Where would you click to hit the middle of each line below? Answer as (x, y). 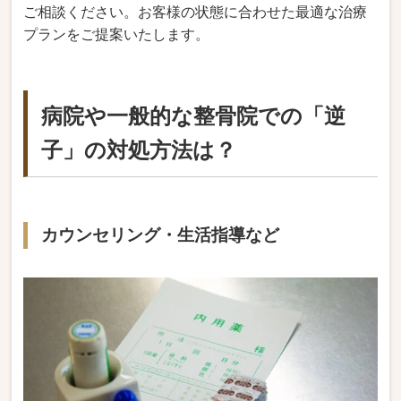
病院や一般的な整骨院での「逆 (194, 115)
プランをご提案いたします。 (117, 34)
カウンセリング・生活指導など (161, 235)
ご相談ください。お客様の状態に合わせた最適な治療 (196, 12)
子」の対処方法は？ (139, 149)
